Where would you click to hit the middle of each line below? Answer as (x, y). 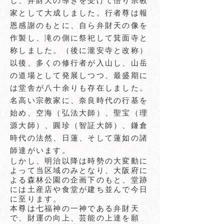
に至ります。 (36, 199)
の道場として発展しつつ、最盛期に (79, 75)
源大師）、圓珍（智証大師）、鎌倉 (79, 125)
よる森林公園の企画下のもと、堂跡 (79, 180)
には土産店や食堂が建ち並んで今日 (79, 189)
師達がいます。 (40, 150)
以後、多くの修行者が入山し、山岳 (79, 63)
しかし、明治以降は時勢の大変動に (79, 161)
